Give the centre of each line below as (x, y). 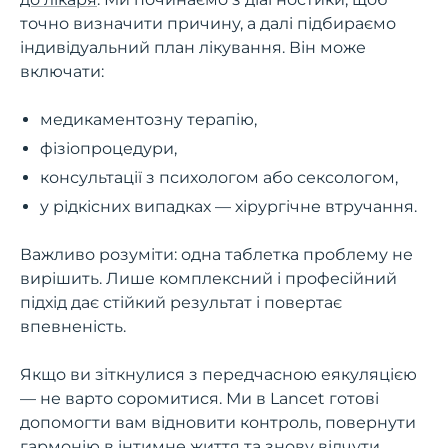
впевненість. (73, 327)
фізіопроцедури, (108, 149)
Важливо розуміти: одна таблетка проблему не (216, 255)
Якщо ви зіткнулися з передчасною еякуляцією (218, 375)
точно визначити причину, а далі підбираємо (208, 24)
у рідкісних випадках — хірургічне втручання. (228, 207)
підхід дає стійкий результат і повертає (181, 303)
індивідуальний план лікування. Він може (193, 48)
